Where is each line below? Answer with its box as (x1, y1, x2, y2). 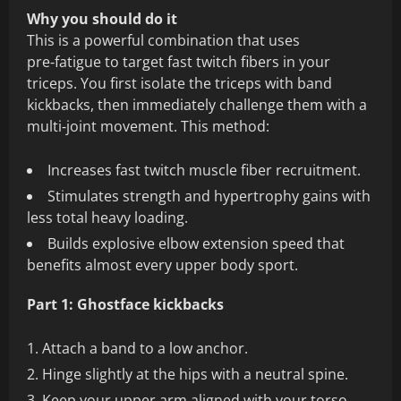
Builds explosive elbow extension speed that (47, 234, 345, 254)
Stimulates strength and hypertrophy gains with (47, 186, 371, 207)
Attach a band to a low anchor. (42, 338, 248, 359)
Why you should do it (27, 9, 177, 30)
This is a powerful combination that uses (27, 30, 300, 51)
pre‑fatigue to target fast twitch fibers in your (27, 52, 330, 73)
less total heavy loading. (27, 208, 188, 228)
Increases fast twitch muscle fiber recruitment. (47, 160, 361, 181)
